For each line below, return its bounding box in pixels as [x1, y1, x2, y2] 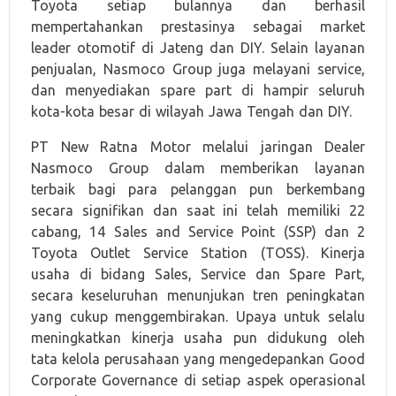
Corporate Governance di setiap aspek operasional [31, 372, 365, 388]
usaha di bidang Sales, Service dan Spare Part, [31, 266, 365, 282]
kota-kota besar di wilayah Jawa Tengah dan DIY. [31, 103, 352, 119]
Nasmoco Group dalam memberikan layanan [31, 160, 365, 176]
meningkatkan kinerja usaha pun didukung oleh [31, 330, 365, 346]
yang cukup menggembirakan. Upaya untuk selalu [31, 308, 365, 324]
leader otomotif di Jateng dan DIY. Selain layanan [31, 40, 365, 56]
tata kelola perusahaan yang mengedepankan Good [31, 351, 365, 367]
